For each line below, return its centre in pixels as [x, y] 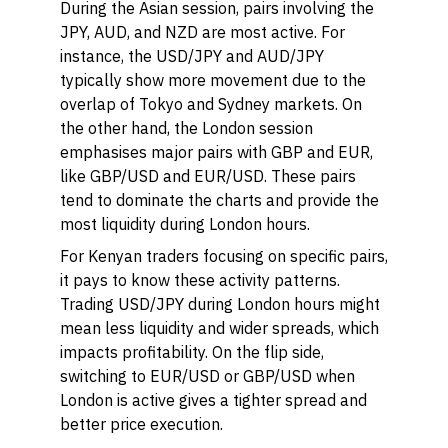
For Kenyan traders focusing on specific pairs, [224, 256]
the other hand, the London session [186, 128]
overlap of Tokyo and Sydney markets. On [211, 104]
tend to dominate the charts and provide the [219, 200]
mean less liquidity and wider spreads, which [219, 328]
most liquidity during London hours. [185, 224]
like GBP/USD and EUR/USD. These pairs [208, 176]
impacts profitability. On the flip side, [192, 352]
